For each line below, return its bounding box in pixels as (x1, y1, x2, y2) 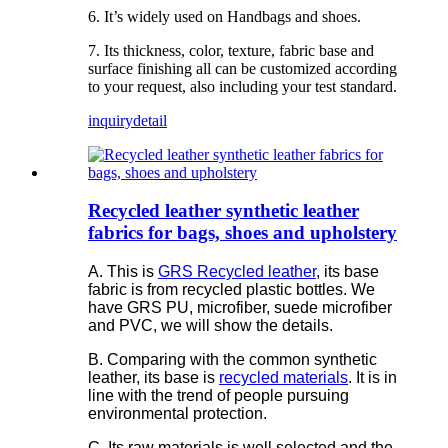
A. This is (88, 263, 158, 281)
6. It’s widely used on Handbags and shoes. (88, 7, 361, 25)
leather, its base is (88, 369, 219, 387)
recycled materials (219, 369, 348, 387)
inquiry (88, 111, 133, 129)
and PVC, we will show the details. (88, 317, 333, 335)
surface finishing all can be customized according (88, 59, 397, 77)
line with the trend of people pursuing (88, 387, 349, 405)
